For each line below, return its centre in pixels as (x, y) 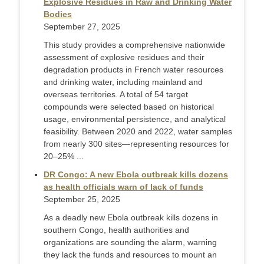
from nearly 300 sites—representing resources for (136, 144)
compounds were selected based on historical (129, 107)
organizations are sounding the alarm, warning (130, 242)
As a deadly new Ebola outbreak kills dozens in (131, 218)
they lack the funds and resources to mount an (130, 255)
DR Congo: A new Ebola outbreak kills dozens (136, 175)
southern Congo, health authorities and (116, 230)
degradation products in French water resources (133, 70)
